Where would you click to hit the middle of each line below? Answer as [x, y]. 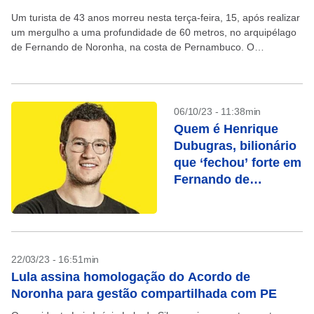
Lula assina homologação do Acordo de [131, 277]
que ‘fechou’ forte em [238, 163]
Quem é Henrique [226, 129]
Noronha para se [224, 196]
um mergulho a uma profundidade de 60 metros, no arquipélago [154, 32]
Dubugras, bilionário [235, 146]
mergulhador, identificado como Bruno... [100, 62]
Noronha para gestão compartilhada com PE [144, 294]
